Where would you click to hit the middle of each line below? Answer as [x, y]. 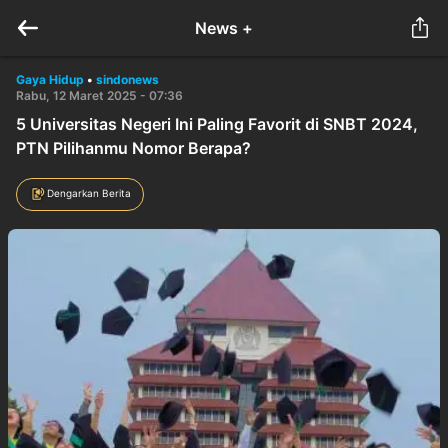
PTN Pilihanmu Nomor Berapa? [133, 148]
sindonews [127, 79]
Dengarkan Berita [89, 192]
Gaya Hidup [50, 79]
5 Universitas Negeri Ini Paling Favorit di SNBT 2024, [217, 124]
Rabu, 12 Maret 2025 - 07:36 [99, 95]
